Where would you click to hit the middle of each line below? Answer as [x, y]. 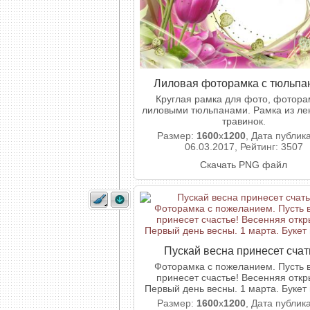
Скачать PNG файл [244, 165]
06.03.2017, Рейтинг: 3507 [244, 147]
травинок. [244, 121]
